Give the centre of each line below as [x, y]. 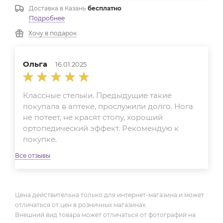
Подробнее [47, 18]
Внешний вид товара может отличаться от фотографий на [105, 215]
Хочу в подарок [53, 33]
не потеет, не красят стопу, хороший [93, 117]
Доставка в [47, 8]
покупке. [40, 139]
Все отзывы [33, 156]
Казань [75, 8]
